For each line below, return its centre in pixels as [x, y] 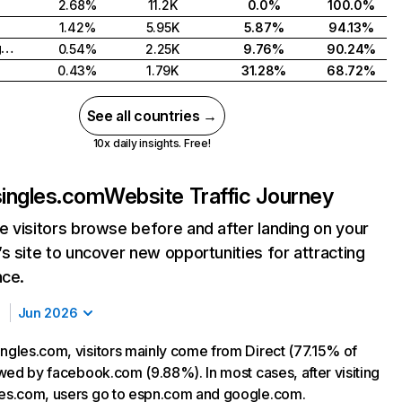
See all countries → [152, 116]
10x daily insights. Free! [152, 143]
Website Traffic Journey [219, 196]
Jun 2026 [48, 313]
